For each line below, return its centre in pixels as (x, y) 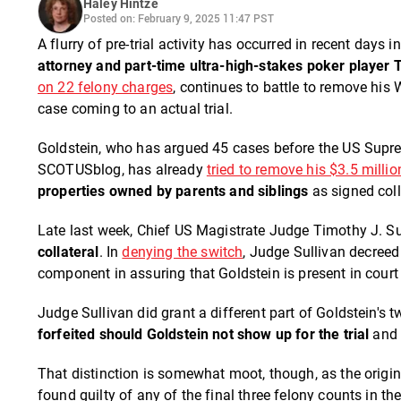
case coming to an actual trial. (135, 108)
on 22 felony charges (106, 87)
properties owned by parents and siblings (173, 191)
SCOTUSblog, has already (122, 169)
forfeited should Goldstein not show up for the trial (204, 334)
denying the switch (183, 252)
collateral (68, 252)
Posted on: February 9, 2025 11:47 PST (179, 18)
